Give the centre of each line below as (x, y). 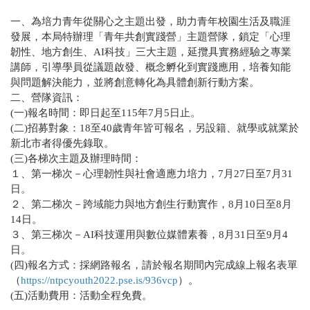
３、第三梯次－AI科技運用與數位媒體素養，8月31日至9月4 (149, 234)
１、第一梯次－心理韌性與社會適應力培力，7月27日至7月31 (152, 173)
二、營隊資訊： (47, 97)
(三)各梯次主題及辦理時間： (76, 158)
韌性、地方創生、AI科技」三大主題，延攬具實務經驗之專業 (151, 52)
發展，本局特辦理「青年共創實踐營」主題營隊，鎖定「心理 (151, 36)
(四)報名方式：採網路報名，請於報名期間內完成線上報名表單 (154, 265)
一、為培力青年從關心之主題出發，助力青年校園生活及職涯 (151, 21)
